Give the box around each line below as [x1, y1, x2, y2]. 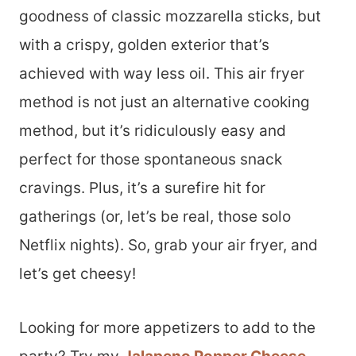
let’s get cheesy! [19, 265, 140, 283]
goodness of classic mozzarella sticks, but [19, 7, 321, 25]
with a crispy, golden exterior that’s [19, 36, 269, 54]
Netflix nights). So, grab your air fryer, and [19, 236, 318, 254]
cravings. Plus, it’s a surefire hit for [19, 179, 265, 197]
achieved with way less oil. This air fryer [19, 64, 304, 83]
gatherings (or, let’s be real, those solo [19, 207, 291, 226]
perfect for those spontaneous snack [19, 150, 282, 168]
